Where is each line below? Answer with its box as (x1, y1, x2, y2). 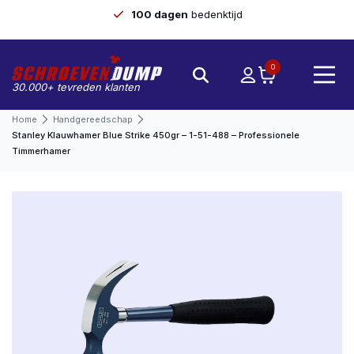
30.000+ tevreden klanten (12, 81, 140, 93)
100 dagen (130, 8, 188, 21)
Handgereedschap (53, 114, 133, 125)
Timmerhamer (12, 145, 70, 156)
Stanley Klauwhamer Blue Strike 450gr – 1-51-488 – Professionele (12, 130, 299, 141)
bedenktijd (187, 8, 243, 21)
